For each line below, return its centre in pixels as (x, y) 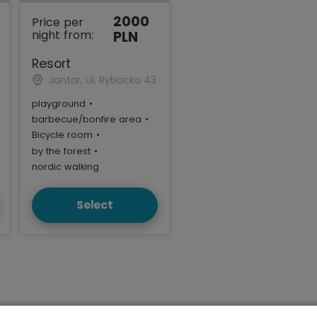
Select (95, 204)
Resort (51, 63)
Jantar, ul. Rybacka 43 (102, 80)
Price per (57, 22)
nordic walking (65, 167)
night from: (62, 35)
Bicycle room (62, 135)
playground (58, 103)
